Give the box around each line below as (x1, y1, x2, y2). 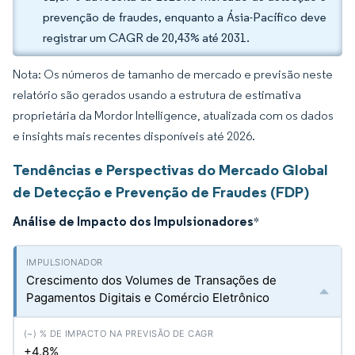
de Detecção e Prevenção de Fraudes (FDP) (13, 182, 309, 201)
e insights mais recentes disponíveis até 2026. (13, 128, 255, 143)
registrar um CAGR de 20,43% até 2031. (43, 30, 250, 45)
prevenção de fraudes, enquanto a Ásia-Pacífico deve (43, 10, 326, 25)
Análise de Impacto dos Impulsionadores (13, 213, 254, 229)
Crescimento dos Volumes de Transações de (26, 273, 277, 288)
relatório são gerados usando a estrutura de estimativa (13, 87, 301, 102)
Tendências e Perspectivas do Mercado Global (13, 160, 328, 179)
